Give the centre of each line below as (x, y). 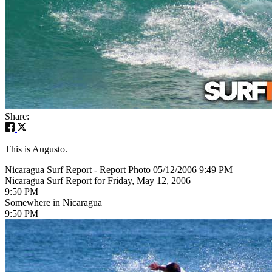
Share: (17, 116)
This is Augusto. (36, 149)
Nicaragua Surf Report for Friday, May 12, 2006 (98, 180)
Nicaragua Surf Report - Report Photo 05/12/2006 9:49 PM (119, 169)
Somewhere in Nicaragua (53, 202)
